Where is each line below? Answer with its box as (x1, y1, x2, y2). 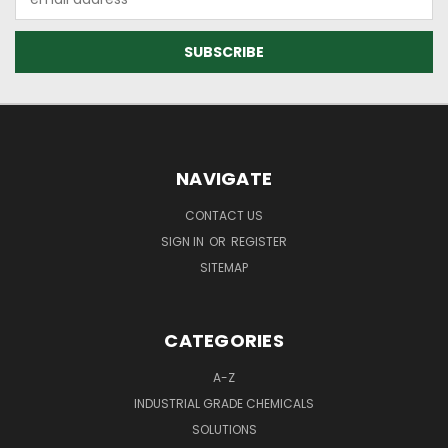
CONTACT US (185, 206, 263, 224)
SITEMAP (200, 258, 248, 276)
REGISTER (231, 232, 287, 250)
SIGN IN (161, 232, 207, 250)
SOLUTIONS (191, 420, 257, 438)
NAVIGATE (176, 165, 272, 191)
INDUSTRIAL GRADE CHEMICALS (134, 394, 314, 412)
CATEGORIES (164, 327, 284, 353)
